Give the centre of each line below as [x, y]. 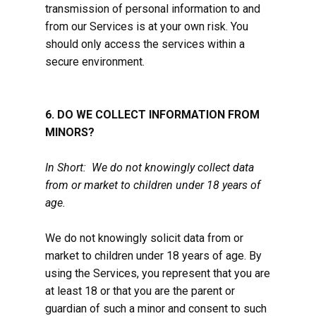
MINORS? [70, 132]
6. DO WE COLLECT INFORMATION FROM [152, 115]
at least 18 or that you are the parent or [140, 291]
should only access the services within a [145, 44]
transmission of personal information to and [153, 9]
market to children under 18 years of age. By [153, 256]
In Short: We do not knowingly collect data [150, 168]
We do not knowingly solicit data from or [144, 238]
